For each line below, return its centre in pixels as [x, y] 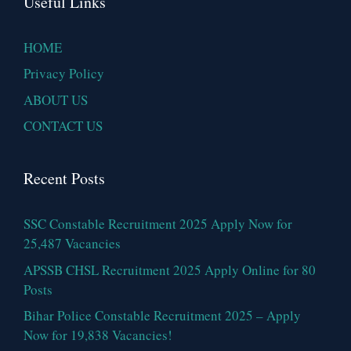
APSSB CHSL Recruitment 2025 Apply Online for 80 [170, 270]
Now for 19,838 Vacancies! [98, 335]
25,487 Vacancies [72, 244]
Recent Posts [64, 179]
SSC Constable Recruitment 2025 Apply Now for [158, 224]
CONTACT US [63, 126]
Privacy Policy [64, 74]
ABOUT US [56, 100]
